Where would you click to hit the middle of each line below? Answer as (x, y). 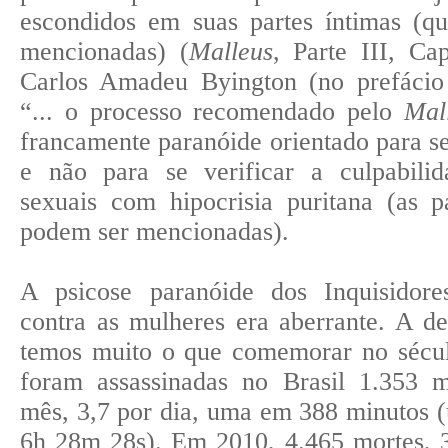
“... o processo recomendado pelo (212, 111)
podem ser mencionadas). (154, 231)
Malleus (230, 51)
